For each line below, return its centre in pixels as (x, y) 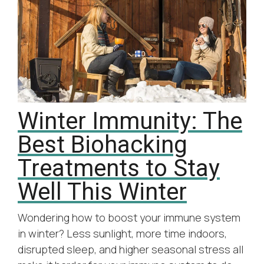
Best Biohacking (103, 144)
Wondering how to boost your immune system (129, 217)
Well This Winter (102, 192)
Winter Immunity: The (130, 121)
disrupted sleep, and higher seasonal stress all (131, 249)
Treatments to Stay (119, 168)
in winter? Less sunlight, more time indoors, (122, 233)
